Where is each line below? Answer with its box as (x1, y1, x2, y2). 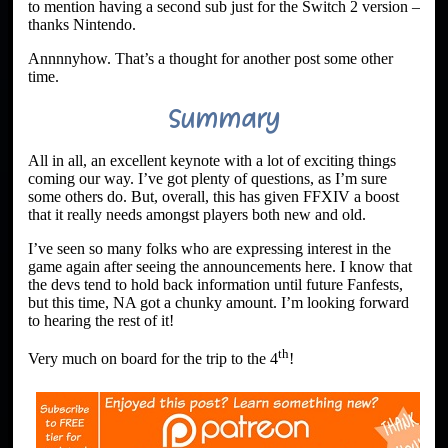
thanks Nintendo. (28, 15, 136, 33)
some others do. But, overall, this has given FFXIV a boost (28, 187, 399, 205)
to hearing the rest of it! (28, 311, 174, 329)
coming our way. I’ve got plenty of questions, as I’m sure (28, 169, 387, 187)
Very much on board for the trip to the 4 (28, 350, 278, 368)
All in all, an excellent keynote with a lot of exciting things (28, 151, 396, 169)
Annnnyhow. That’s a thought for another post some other (28, 49, 393, 67)
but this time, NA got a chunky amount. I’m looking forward (28, 293, 409, 311)
